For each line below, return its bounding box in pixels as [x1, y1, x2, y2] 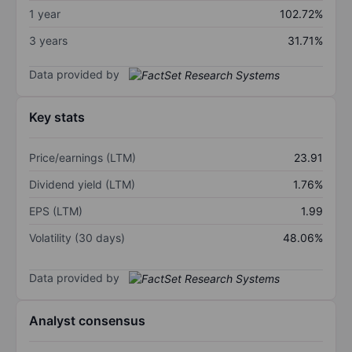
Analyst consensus [29, 313, 145, 329]
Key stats [29, 109, 85, 126]
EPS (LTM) [29, 204, 82, 218]
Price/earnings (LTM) [29, 151, 136, 165]
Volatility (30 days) [29, 231, 125, 245]
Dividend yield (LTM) [29, 178, 135, 192]
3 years [29, 33, 68, 47]
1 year [29, 6, 60, 20]
